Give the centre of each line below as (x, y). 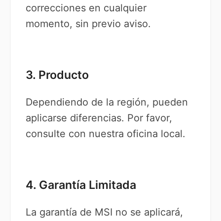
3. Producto (57, 75)
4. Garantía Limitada (81, 185)
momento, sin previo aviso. (89, 24)
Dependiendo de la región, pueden (107, 102)
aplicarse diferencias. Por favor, (99, 118)
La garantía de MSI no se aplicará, (105, 212)
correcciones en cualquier (86, 8)
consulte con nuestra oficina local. (106, 134)
